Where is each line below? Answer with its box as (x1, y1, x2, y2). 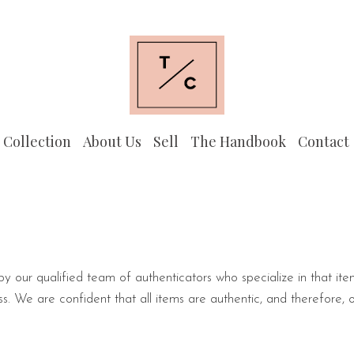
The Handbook (190, 132, 286, 152)
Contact (297, 132, 349, 152)
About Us (82, 132, 141, 152)
